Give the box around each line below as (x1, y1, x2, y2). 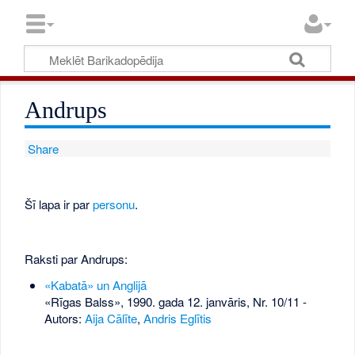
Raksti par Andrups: (25, 250, 128, 267)
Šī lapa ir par (25, 195, 94, 212)
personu (93, 195, 136, 212)
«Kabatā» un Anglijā (44, 277, 147, 294)
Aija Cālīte (84, 310, 137, 327)
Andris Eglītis (143, 310, 212, 327)
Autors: (44, 310, 85, 327)
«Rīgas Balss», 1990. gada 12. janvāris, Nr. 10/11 (44, 293, 300, 311)
